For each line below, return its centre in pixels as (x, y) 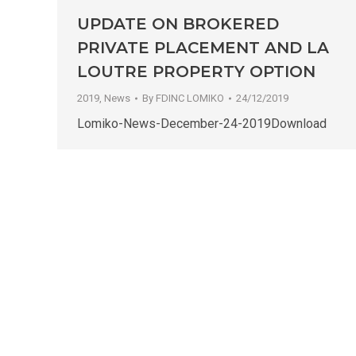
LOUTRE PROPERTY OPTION (196, 72)
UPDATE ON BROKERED (178, 24)
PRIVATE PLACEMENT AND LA (203, 48)
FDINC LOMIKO (190, 99)
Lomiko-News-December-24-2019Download (202, 124)
